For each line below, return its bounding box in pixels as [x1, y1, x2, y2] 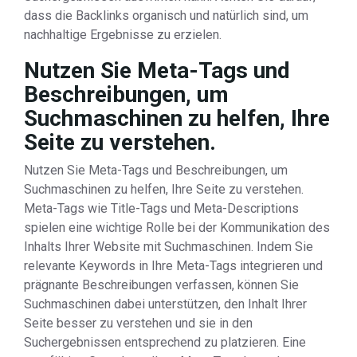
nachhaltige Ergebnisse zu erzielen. [24, 27, 222, 42]
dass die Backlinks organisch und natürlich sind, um [24, 8, 308, 23]
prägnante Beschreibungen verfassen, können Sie [24, 277, 299, 292]
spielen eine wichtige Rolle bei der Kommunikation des [24, 220, 330, 235]
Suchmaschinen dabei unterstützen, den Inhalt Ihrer [24, 296, 307, 312]
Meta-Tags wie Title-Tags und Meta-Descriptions [24, 201, 299, 216]
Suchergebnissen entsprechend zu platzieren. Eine [24, 335, 306, 350]
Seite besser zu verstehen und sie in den [24, 316, 253, 331]
